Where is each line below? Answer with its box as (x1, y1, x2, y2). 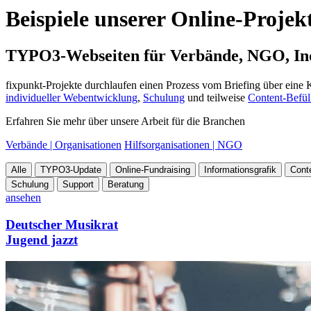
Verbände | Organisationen (6, 139, 121, 151)
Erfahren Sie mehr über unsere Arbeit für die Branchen (6, 115, 245, 128)
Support (62, 179, 94, 190)
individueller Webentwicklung (6, 92, 137, 104)
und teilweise (185, 92, 248, 104)
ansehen (6, 192, 41, 204)
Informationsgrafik (204, 165, 276, 176)
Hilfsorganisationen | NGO (124, 139, 242, 151)
